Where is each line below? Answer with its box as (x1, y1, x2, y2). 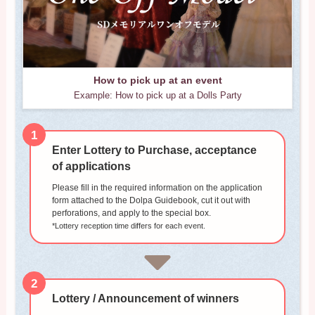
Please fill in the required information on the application (51, 182, 262, 193)
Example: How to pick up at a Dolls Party (73, 91, 242, 101)
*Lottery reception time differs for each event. (51, 221, 205, 230)
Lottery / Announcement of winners (51, 292, 239, 304)
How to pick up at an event (93, 75, 222, 86)
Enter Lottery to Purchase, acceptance (51, 143, 257, 156)
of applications (51, 160, 131, 172)
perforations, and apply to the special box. (51, 207, 211, 218)
